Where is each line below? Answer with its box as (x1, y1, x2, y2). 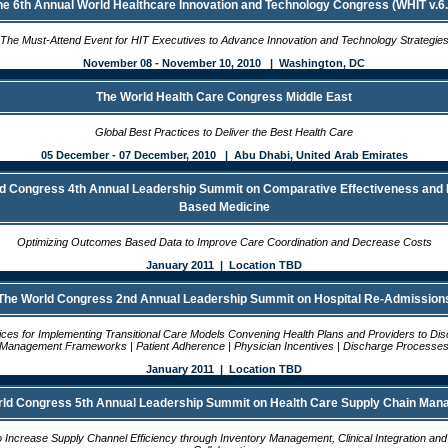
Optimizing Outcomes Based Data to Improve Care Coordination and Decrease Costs (16, 236, 432, 248)
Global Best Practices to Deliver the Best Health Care (95, 126, 353, 138)
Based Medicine (178, 200, 270, 214)
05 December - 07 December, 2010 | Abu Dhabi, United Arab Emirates (40, 149, 408, 161)
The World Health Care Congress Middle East (96, 90, 352, 104)
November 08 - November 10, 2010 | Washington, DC (83, 57, 365, 69)
